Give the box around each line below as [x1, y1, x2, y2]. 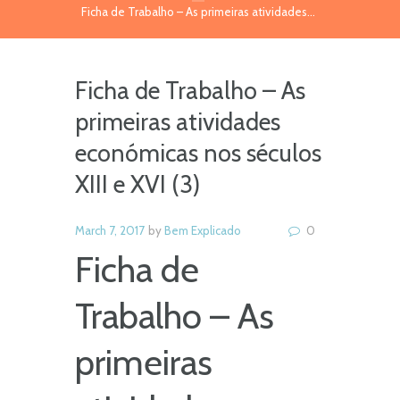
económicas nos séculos [75, 138, 321, 169]
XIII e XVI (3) [75, 170, 200, 200]
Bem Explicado [164, 222, 242, 237]
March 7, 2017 [75, 222, 145, 237]
